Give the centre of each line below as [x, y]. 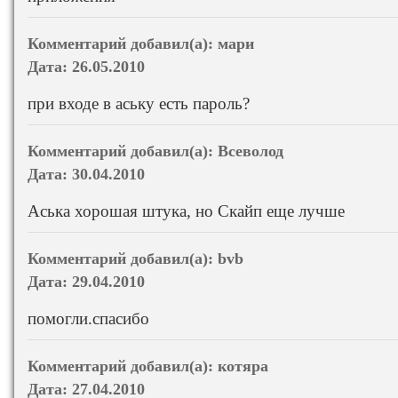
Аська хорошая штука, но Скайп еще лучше [186, 211]
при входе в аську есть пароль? [139, 103]
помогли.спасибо [88, 318]
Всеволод [251, 151]
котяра [243, 366]
